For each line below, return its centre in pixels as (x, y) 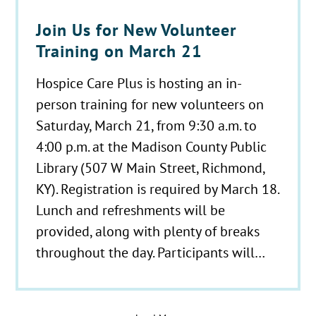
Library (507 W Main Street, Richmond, (151, 168)
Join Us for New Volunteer (136, 30)
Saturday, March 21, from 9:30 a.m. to (147, 126)
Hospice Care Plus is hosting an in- (139, 83)
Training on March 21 (120, 51)
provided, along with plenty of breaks (148, 231)
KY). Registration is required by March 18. (158, 189)
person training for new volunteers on (150, 104)
